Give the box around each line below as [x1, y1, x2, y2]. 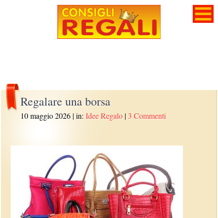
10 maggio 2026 [20, 110, 71, 121]
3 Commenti [128, 110, 166, 121]
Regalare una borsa [20, 93, 111, 109]
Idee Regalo [86, 110, 123, 121]
